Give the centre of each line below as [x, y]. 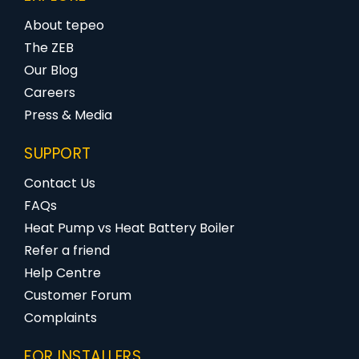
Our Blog [51, 70]
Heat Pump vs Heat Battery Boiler [129, 228]
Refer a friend [67, 250]
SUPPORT [58, 153]
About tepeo [64, 25]
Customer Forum [78, 295]
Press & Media [68, 115]
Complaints [61, 318]
